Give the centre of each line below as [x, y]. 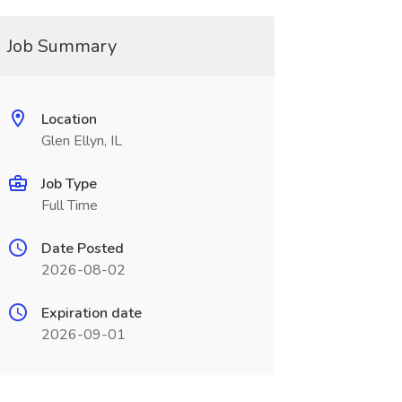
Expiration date [91, 313]
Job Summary [61, 46]
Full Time [69, 205]
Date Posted [82, 249]
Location [69, 119]
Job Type [69, 184]
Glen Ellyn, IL [81, 141]
